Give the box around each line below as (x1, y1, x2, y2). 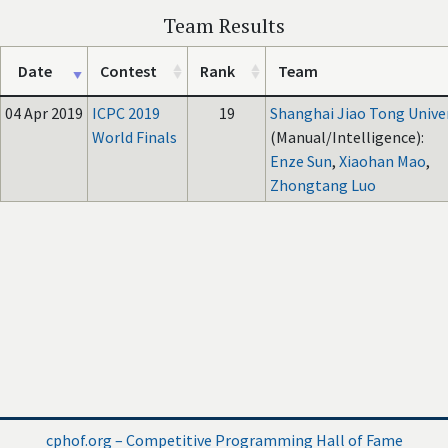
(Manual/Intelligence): (270, 127, 424, 147)
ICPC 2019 (92, 103, 160, 123)
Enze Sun (270, 151, 332, 171)
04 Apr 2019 (5, 103, 83, 123)
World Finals (92, 127, 177, 147)
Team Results (163, 12, 285, 39)
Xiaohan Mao (339, 151, 426, 171)
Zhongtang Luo (270, 175, 376, 195)
